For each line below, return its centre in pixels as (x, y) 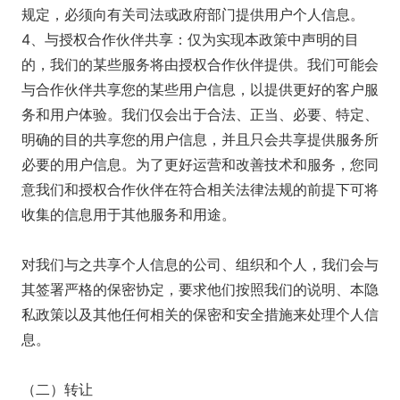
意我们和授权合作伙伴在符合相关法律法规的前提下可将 (200, 189)
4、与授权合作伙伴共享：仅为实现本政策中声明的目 (190, 39)
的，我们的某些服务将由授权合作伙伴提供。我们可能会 (200, 64)
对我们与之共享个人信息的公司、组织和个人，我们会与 (200, 264)
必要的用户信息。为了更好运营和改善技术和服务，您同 (200, 164)
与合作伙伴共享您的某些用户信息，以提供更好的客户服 (200, 89)
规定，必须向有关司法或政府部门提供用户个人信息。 (193, 14)
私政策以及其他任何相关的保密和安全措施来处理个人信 (200, 314)
